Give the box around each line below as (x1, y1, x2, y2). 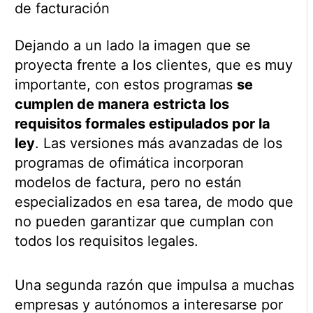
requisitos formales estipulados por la (14, 115, 270, 132)
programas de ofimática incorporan (14, 154, 244, 171)
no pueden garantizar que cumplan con (14, 212, 274, 230)
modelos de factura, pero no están (14, 173, 242, 191)
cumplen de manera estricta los (14, 95, 229, 112)
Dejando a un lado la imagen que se (14, 36, 251, 54)
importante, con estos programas (14, 75, 237, 93)
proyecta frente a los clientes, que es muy (14, 56, 293, 73)
